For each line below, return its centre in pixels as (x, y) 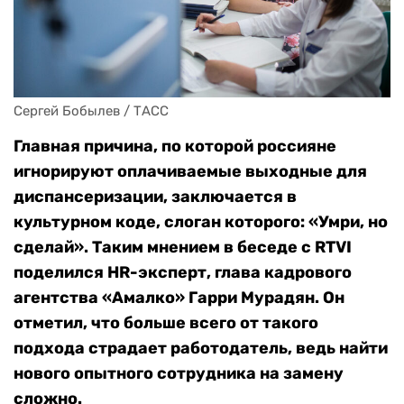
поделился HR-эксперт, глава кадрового (183, 273)
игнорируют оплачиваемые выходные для (190, 172)
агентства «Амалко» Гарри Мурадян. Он (179, 298)
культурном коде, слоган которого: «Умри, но (201, 222)
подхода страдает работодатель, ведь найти (201, 349)
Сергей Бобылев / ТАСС (91, 111)
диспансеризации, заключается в (155, 197)
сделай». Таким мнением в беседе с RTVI (183, 248)
